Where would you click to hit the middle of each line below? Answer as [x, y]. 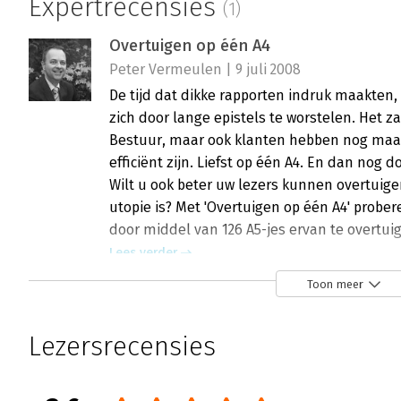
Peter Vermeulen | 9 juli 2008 [205, 70]
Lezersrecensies [122, 347]
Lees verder [143, 253]
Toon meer [335, 284]
